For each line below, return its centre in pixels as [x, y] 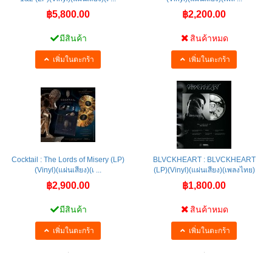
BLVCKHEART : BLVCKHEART [204, 159]
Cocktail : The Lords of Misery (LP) [68, 159]
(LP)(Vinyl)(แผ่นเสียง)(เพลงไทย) [204, 170]
